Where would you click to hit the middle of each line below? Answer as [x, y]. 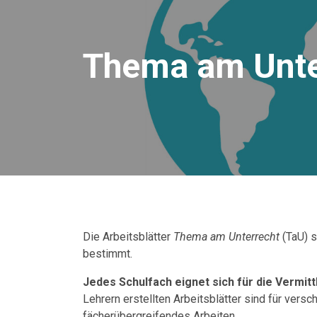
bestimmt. [108, 254]
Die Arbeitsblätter [128, 237]
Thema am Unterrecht [226, 237]
